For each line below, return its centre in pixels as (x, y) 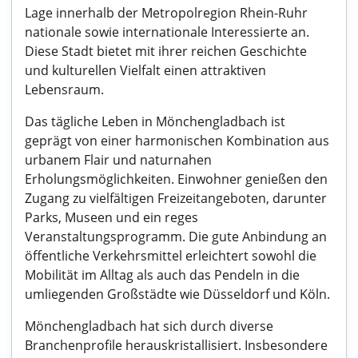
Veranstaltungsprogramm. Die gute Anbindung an (176, 237)
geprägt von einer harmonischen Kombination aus (177, 141)
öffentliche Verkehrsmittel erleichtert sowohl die (171, 256)
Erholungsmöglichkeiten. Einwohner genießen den (176, 179)
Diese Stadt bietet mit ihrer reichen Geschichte (166, 51)
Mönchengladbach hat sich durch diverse (149, 326)
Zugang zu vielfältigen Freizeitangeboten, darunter (176, 198)
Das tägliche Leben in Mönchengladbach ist (155, 121)
